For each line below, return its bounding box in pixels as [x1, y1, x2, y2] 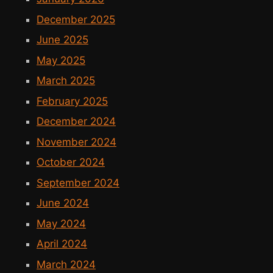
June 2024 [37, 197, 89, 210]
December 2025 [37, 13, 115, 26]
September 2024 [37, 176, 119, 189]
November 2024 [37, 135, 116, 148]
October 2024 [37, 156, 105, 169]
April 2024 [37, 238, 87, 250]
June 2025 [37, 34, 88, 46]
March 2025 [37, 74, 95, 87]
